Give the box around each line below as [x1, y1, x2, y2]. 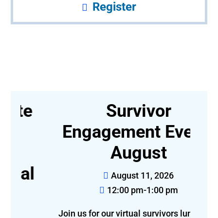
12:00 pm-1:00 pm [77, 185, 149, 196]
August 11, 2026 [82, 170, 145, 181]
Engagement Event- [33, 122, 186, 143]
